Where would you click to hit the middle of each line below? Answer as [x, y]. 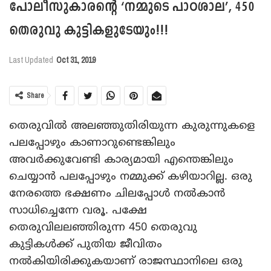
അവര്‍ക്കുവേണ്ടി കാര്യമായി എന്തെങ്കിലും [121, 159]
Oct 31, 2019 [76, 60]
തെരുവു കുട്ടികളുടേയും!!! [88, 31]
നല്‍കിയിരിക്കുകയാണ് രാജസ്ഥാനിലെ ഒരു [126, 261]
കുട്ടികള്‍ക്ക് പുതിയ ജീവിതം [86, 244]
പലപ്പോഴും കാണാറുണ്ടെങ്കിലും [92, 142]
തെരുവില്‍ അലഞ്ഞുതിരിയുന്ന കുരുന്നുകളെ [132, 126]
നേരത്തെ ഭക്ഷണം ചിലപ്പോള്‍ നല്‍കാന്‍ [117, 193]
